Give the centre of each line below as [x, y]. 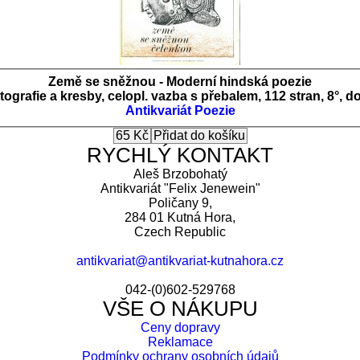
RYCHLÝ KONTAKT [180, 155]
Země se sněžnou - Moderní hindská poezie [180, 81]
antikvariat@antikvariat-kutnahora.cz [180, 260]
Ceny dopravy [180, 327]
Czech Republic [180, 231]
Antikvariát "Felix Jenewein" [180, 188]
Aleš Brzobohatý [180, 174]
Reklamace [180, 342]
